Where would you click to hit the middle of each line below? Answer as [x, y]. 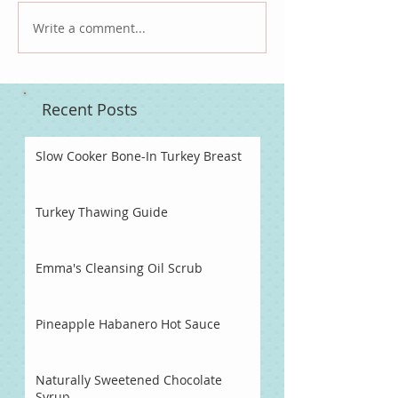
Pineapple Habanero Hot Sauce [128, 324]
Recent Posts [90, 110]
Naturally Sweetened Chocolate [129, 380]
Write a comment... [89, 28]
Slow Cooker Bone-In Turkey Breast [139, 156]
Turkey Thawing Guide [102, 212]
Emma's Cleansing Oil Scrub [119, 268]
